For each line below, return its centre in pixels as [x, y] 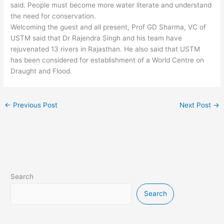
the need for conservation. [53, 16]
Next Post [196, 105]
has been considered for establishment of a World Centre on [107, 60]
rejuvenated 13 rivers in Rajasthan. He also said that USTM [105, 49]
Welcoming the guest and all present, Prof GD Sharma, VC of [108, 27]
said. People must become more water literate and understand [111, 5]
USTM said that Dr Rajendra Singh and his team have [96, 38]
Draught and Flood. [41, 71]
